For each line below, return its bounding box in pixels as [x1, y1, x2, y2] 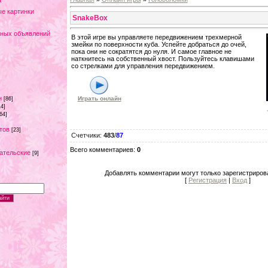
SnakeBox [72, 13, 108, 22]
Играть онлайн [77, 95, 121, 102]
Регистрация [188, 176, 227, 184]
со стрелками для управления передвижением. [71, 62, 215, 70]
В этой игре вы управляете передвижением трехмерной [71, 33, 242, 41]
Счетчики [71, 132, 100, 139]
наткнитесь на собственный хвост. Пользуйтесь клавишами [71, 55, 254, 63]
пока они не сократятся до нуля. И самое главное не [71, 48, 232, 56]
